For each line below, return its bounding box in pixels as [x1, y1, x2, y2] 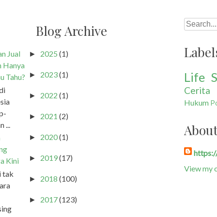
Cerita [184, 84, 210, 96]
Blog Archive [36, 22, 107, 39]
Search [184, 19, 206, 28]
